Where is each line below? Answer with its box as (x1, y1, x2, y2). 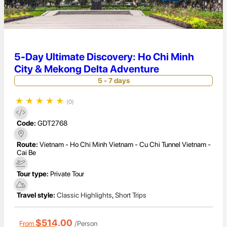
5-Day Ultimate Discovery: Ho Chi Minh (14, 50, 194, 63)
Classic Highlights (57, 191, 112, 200)
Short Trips (115, 191, 146, 200)
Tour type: (17, 170, 49, 178)
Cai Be (17, 148, 36, 157)
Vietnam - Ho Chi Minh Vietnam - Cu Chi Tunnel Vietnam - (40, 140, 211, 149)
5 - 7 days (97, 76, 130, 85)
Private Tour (50, 170, 84, 178)
